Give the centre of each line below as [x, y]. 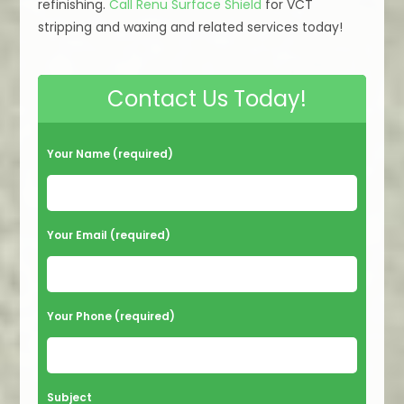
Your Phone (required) [111, 317]
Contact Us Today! [207, 99]
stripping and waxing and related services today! [191, 28]
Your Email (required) [109, 235]
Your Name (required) [110, 154]
